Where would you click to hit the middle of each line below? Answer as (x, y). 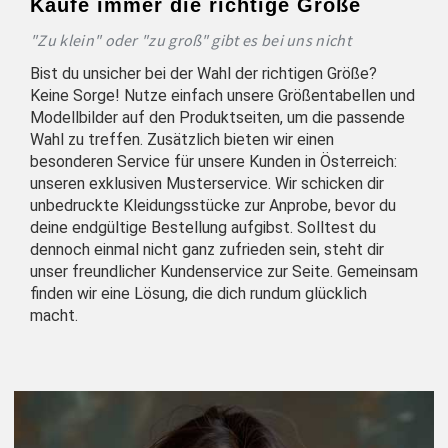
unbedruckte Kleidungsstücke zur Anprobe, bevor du (213, 206)
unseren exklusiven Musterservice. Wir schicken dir (207, 184)
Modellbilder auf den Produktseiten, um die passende (217, 118)
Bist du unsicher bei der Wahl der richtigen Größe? (203, 74)
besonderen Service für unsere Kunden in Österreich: (213, 162)
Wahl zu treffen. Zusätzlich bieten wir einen (182, 140)
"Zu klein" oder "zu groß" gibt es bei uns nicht (191, 40)
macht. (54, 316)
